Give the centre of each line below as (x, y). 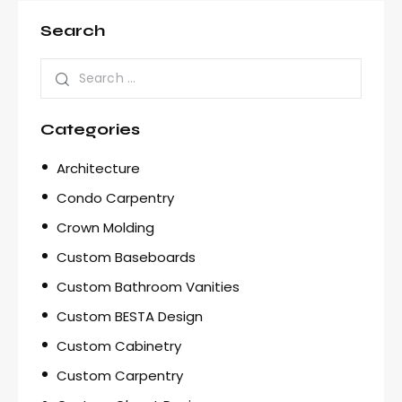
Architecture (98, 168)
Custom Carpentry (120, 375)
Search (73, 31)
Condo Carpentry (115, 197)
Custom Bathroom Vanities (148, 286)
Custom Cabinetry (119, 345)
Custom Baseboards (126, 257)
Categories (90, 129)
